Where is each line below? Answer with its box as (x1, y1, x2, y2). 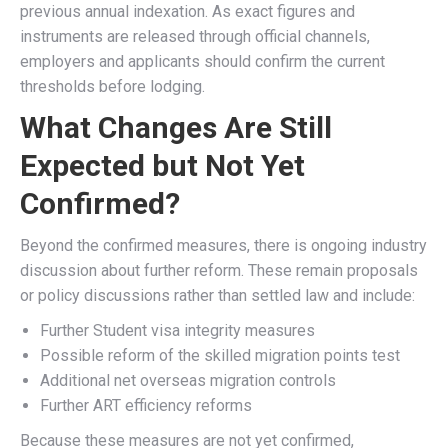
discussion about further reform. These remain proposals (20, 261, 418, 280)
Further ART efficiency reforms (40, 396, 252, 415)
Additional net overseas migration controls (40, 371, 336, 390)
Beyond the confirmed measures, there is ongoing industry (20, 236, 427, 255)
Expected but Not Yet (20, 148, 305, 183)
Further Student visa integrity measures (40, 321, 315, 340)
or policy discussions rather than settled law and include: (20, 286, 415, 305)
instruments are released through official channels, (20, 27, 370, 46)
